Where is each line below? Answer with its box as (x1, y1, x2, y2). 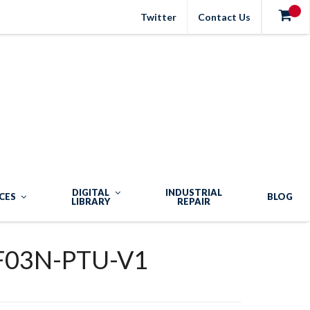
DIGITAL (72, 187, 109, 198)
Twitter (140, 11, 176, 23)
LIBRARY (71, 196, 110, 207)
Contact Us (198, 11, 250, 23)
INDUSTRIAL (165, 187, 222, 198)
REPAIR (177, 196, 210, 207)
